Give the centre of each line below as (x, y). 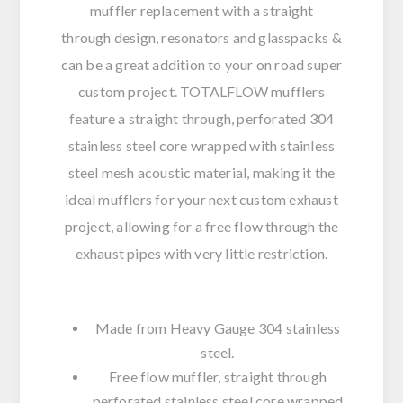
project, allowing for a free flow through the (201, 227)
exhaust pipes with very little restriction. (201, 254)
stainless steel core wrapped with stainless (201, 146)
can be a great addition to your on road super (201, 65)
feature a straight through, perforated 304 (201, 119)
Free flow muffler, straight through (218, 377)
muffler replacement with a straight (201, 11)
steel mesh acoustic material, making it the (201, 173)
